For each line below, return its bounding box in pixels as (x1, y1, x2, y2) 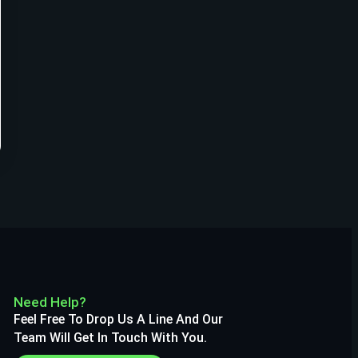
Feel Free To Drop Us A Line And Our (13, 312, 223, 328)
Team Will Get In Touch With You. (13, 330, 207, 346)
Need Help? (13, 294, 86, 311)
